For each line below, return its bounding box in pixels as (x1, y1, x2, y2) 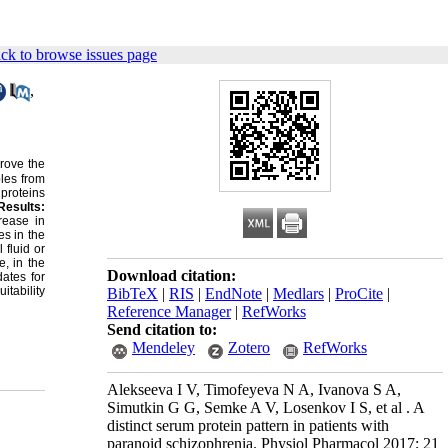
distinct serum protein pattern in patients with (107, 417, 389, 434)
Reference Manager (107, 303, 231, 320)
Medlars (273, 285, 324, 302)
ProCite (335, 285, 383, 302)
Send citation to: (107, 321, 217, 338)
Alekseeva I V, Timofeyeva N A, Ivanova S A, (107, 381, 401, 398)
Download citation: (107, 267, 236, 284)
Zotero (228, 339, 270, 356)
